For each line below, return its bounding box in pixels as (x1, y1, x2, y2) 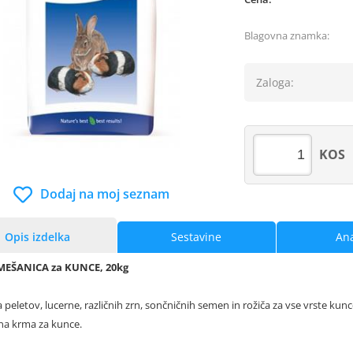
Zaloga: (256, 75, 295, 90)
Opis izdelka (4, 229, 70, 244)
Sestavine (171, 229, 222, 244)
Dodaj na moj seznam (40, 184, 170, 203)
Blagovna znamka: (244, 28, 330, 43)
